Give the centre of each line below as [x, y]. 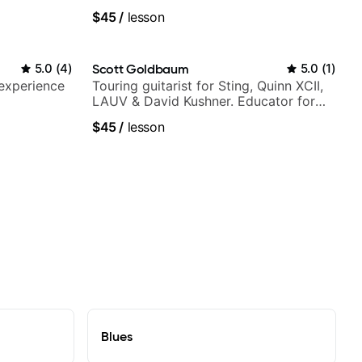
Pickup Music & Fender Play [176, 117]
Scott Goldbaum [141, 69]
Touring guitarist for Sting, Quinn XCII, [208, 86]
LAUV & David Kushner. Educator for [204, 101]
